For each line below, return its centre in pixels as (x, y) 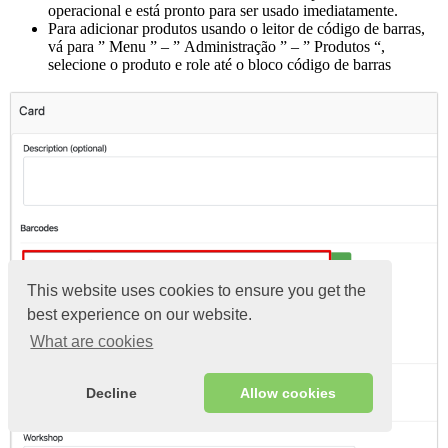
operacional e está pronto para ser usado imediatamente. (223, 11)
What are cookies (92, 342)
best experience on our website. (140, 314)
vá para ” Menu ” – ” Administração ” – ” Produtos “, (216, 47)
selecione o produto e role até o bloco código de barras (219, 65)
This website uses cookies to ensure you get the (197, 290)
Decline (112, 393)
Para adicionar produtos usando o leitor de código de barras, (236, 29)
